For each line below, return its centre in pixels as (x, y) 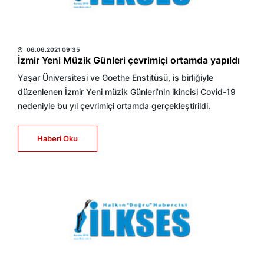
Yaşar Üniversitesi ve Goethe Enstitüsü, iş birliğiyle (115, 77)
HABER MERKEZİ (55, 35)
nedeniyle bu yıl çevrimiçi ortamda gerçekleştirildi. (114, 106)
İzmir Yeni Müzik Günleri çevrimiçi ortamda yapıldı (129, 60)
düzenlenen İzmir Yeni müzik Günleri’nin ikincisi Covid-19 (127, 92)
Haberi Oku (57, 138)
